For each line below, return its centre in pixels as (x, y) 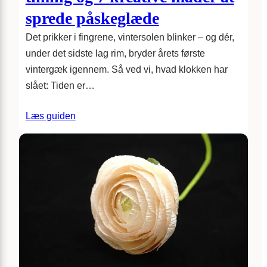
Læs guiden (50, 116)
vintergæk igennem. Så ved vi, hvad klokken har (126, 69)
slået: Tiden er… (60, 85)
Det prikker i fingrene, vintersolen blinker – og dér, (130, 37)
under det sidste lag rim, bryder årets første (115, 53)
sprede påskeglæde (92, 18)
